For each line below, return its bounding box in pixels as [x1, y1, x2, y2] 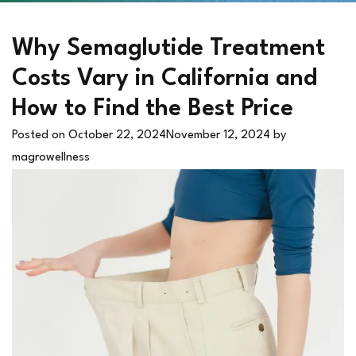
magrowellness [12, 152, 90, 164]
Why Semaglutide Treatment [12, 37, 325, 61]
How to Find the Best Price [12, 98, 293, 122]
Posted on [12, 130, 68, 142]
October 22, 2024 [68, 130, 166, 142]
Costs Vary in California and [12, 68, 317, 91]
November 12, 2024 [166, 130, 270, 142]
